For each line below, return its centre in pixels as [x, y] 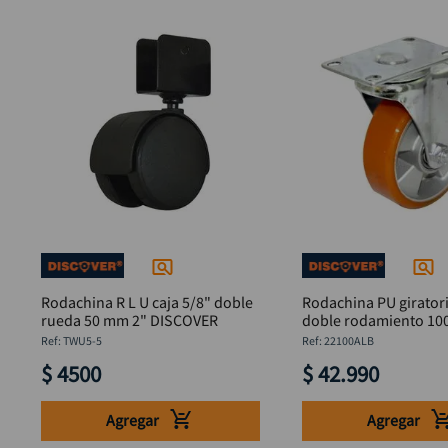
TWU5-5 [82, 340]
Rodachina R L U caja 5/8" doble [146, 302]
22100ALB [348, 340]
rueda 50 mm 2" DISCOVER [183, 320]
